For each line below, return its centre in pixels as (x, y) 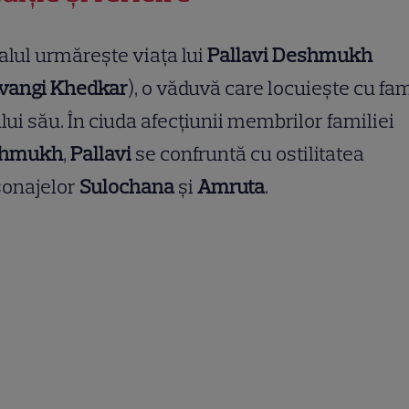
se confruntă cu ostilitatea (248, 154)
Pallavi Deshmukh (290, 55)
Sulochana (127, 187)
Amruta (231, 187)
